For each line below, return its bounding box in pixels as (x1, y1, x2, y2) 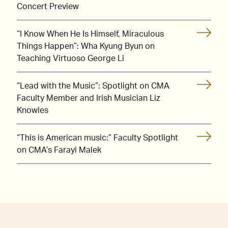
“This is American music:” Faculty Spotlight (17, 134, 178, 142)
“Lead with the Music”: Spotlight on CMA (17, 82, 169, 91)
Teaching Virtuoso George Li (17, 54, 124, 63)
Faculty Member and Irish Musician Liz (17, 94, 160, 103)
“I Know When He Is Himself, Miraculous (17, 30, 164, 39)
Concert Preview (17, 3, 79, 11)
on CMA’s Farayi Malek (17, 146, 101, 155)
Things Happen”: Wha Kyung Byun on (17, 42, 155, 51)
